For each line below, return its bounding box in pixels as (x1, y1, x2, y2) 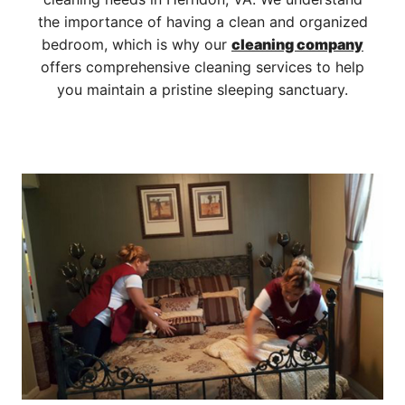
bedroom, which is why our (42, 35, 231, 54)
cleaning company (231, 35, 363, 54)
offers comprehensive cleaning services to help (41, 58, 364, 77)
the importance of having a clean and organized (37, 13, 368, 32)
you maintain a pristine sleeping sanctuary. (57, 80, 348, 99)
